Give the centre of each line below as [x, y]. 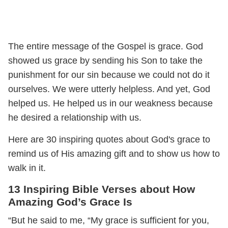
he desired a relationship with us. [75, 117]
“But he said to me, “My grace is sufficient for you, [109, 220]
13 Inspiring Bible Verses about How [102, 189]
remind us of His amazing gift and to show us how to [114, 153]
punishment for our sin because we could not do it [109, 75]
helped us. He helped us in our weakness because [110, 103]
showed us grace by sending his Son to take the [105, 60]
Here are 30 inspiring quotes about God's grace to [109, 139]
